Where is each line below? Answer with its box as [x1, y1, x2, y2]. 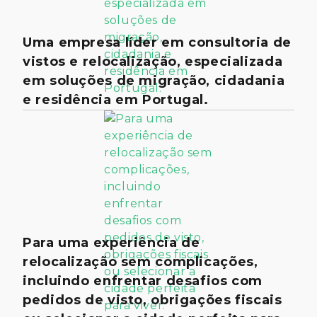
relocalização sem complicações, [23, 254, 258, 270]
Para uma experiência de [23, 235, 200, 250]
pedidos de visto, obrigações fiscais [23, 292, 282, 308]
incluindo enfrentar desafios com [23, 273, 263, 289]
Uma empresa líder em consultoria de [23, 35, 292, 50]
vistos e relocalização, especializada [23, 54, 283, 69]
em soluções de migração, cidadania [23, 73, 285, 88]
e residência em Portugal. [23, 92, 209, 108]
